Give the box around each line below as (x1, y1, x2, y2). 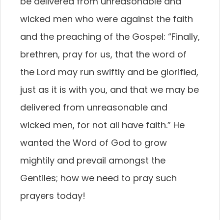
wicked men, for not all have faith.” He (20, 119, 185, 131)
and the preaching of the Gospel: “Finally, (20, 30, 200, 43)
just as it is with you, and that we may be (20, 83, 199, 96)
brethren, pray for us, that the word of (20, 48, 187, 60)
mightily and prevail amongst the (20, 154, 165, 166)
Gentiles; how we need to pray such (20, 172, 177, 184)
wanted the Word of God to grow (20, 137, 167, 149)
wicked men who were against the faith (20, 13, 193, 25)
